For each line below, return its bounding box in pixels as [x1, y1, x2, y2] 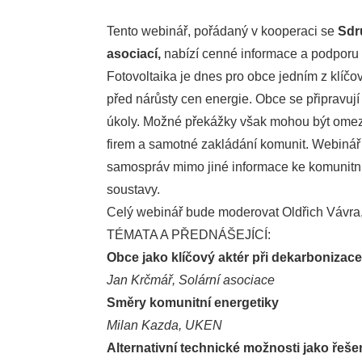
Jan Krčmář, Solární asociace [107, 273, 275, 287]
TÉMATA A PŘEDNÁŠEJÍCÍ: [107, 228, 271, 242]
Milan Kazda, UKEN [107, 318, 222, 332]
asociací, [107, 47, 164, 61]
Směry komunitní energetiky [107, 296, 279, 309]
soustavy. [107, 183, 160, 196]
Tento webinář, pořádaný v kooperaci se [107, 24, 335, 38]
